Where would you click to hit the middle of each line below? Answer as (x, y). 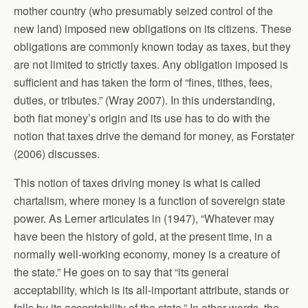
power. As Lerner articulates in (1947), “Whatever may (144, 218)
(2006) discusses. (57, 153)
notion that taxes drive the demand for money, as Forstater (154, 135)
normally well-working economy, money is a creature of (147, 254)
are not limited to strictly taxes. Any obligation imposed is (151, 64)
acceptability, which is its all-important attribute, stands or (151, 289)
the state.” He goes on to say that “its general (121, 272)
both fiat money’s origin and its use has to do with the (142, 118)
